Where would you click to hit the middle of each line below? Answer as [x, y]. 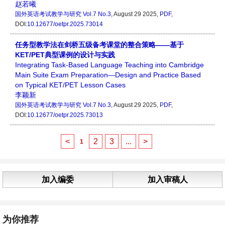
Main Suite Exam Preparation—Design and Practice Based [108, 75]
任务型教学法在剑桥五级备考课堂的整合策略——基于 [99, 45]
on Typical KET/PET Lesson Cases [70, 85]
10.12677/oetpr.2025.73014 [65, 24]
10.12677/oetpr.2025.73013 [65, 115]
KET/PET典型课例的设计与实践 [65, 55]
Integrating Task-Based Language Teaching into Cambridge [109, 65]
